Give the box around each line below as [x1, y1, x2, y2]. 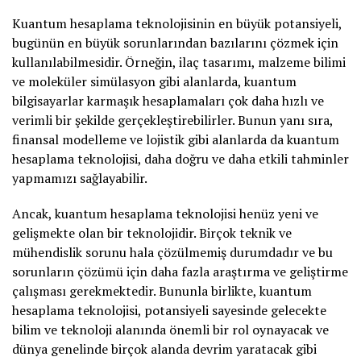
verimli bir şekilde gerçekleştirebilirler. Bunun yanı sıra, [12, 110, 333, 129]
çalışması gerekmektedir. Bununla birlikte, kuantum [12, 281, 312, 300]
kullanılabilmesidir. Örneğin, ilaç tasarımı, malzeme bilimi [12, 52, 346, 71]
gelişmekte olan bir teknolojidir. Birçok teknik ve [12, 223, 292, 242]
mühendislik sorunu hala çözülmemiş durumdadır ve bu [12, 243, 333, 261]
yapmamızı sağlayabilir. [12, 168, 147, 187]
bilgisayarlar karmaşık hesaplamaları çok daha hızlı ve [12, 91, 324, 110]
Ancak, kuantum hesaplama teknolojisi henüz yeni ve [12, 204, 318, 222]
